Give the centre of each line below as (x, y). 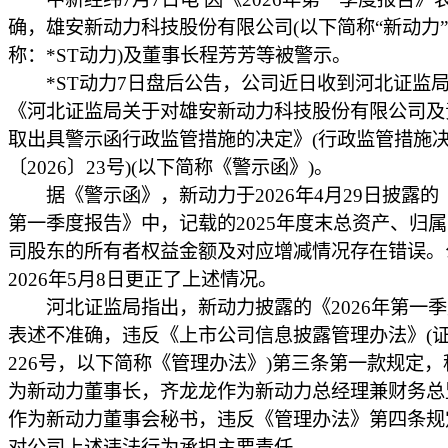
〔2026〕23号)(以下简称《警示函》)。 (170, 167)
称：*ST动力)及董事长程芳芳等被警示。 (179, 55)
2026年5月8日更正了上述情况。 (142, 279)
